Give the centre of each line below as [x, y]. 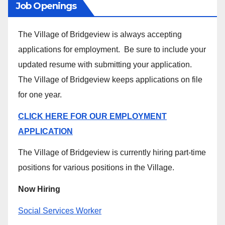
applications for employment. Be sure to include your [112, 49]
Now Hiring [39, 189]
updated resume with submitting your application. [106, 64]
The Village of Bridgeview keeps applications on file [110, 79]
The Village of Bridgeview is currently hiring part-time [112, 153]
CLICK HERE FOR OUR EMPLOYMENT [92, 116]
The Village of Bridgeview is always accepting [100, 34]
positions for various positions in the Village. [96, 168]
